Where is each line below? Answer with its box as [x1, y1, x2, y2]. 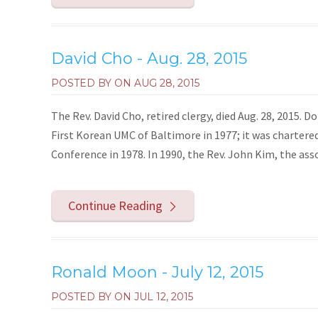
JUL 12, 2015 [134, 290, 193, 303]
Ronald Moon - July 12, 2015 [51, 262, 263, 282]
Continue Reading [68, 197, 163, 214]
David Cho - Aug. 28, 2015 [51, 49, 247, 69]
